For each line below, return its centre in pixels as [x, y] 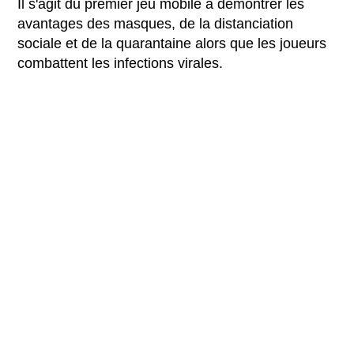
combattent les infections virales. [121, 63]
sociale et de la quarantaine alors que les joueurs [172, 43]
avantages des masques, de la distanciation [156, 23]
